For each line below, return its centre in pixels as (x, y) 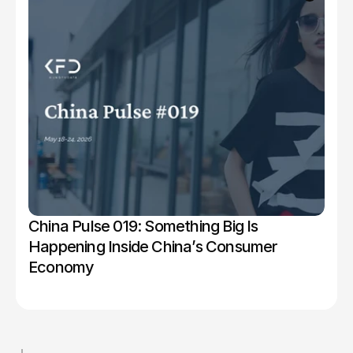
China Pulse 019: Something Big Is (143, 226)
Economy (61, 267)
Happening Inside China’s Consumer (153, 247)
